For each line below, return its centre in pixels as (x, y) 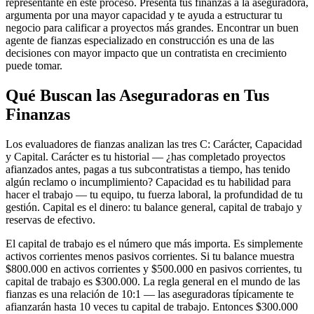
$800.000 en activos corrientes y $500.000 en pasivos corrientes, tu (154, 268)
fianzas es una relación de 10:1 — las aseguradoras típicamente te (150, 294)
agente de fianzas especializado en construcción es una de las (140, 40)
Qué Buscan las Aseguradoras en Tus (137, 95)
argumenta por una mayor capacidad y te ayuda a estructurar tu (144, 15)
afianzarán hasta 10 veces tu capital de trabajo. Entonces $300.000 (152, 306)
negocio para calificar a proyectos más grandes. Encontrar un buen (152, 27)
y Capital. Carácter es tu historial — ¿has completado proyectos (145, 156)
